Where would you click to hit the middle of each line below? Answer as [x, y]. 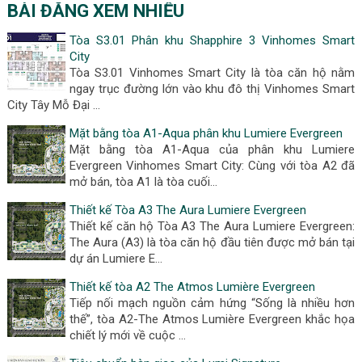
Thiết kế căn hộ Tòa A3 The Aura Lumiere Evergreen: [212, 227]
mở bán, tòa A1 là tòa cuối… [143, 182]
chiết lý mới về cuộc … [127, 336]
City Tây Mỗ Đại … [53, 105]
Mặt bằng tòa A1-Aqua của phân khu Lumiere [212, 150]
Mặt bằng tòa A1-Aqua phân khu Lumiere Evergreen [206, 134]
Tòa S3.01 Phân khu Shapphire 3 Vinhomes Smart [212, 41]
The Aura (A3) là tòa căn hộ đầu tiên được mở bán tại [212, 243]
